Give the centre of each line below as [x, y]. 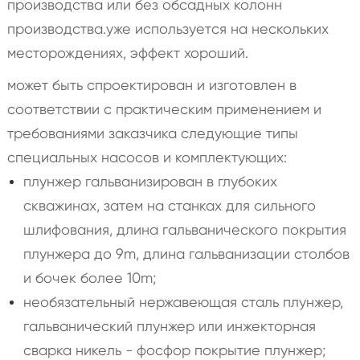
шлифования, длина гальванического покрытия [184, 229]
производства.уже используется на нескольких [168, 28]
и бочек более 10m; [89, 277]
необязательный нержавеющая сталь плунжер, [183, 301]
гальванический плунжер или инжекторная [169, 325]
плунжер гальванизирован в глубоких [150, 181]
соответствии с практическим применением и [164, 108]
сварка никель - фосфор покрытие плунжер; [174, 350]
